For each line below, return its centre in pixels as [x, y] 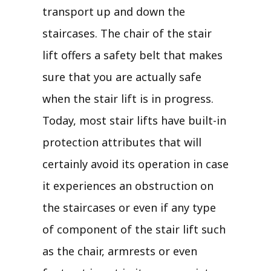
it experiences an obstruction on [128, 185]
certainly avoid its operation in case [135, 164]
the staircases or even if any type [129, 207]
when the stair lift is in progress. [128, 98]
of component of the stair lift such [134, 229]
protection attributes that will [122, 142]
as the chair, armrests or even [120, 251]
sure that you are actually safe [122, 77]
